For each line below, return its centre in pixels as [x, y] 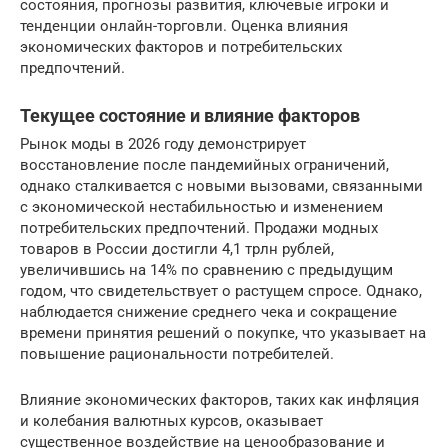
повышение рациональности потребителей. [177, 353]
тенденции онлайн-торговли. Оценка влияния [184, 25]
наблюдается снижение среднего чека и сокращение [208, 311]
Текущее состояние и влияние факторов [190, 115]
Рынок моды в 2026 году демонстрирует [163, 143]
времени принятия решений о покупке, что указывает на [223, 332]
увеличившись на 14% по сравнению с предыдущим [206, 269]
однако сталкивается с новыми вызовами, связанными [221, 185]
